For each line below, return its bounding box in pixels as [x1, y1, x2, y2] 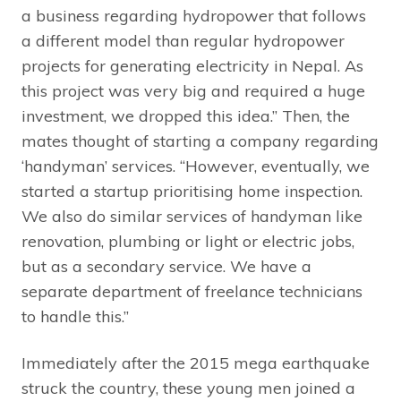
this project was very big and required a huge [21, 81, 365, 102]
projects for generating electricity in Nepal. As [21, 55, 363, 77]
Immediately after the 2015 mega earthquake [21, 353, 370, 374]
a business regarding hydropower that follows [21, 5, 366, 27]
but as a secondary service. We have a [21, 256, 311, 277]
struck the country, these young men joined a [21, 378, 355, 399]
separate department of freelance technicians [21, 281, 363, 303]
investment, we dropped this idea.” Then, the [21, 106, 350, 127]
